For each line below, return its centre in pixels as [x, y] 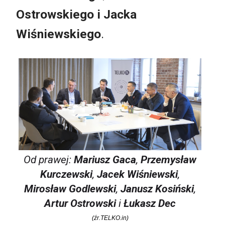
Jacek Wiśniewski [137, 175]
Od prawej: [49, 160]
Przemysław [168, 160]
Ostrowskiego [55, 14]
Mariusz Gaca [105, 160]
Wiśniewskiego [59, 34]
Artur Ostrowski [80, 204]
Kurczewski [66, 175]
